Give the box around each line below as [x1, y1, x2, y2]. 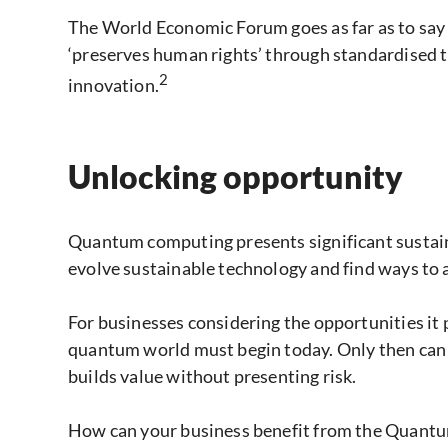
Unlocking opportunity [68, 157, 403, 197]
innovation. [68, 74, 159, 97]
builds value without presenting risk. [68, 365, 357, 388]
